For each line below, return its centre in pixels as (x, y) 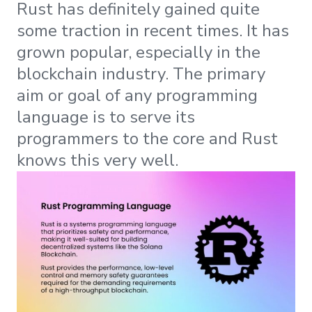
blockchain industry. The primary (141, 73)
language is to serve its (106, 117)
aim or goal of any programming (137, 95)
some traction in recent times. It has (153, 30)
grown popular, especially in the (139, 52)
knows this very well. (97, 160)
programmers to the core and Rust (147, 138)
